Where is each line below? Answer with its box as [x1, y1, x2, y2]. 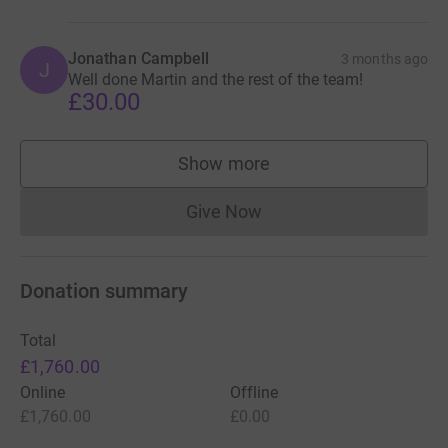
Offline [230, 382, 279, 402]
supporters [223, 162, 311, 184]
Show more [178, 152, 270, 174]
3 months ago [341, 50, 428, 67]
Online [20, 382, 66, 402]
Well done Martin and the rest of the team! [68, 69, 363, 89]
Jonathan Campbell [68, 48, 210, 68]
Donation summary [20, 278, 188, 303]
